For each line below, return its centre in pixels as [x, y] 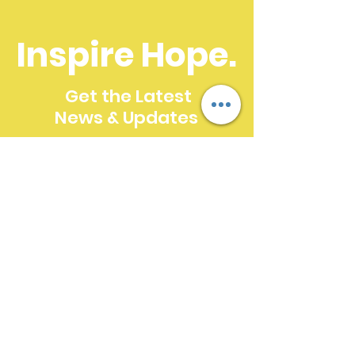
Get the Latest [126, 96]
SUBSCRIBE [127, 226]
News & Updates [126, 118]
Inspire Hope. [127, 55]
